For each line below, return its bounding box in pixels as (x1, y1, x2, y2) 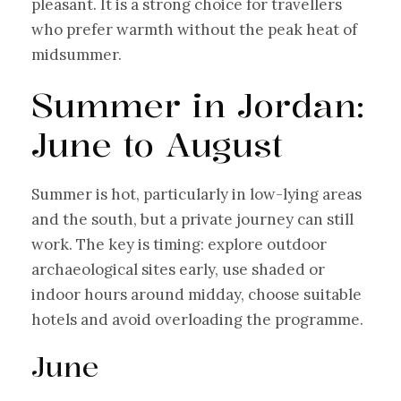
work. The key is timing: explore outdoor (31, 234, 327, 254)
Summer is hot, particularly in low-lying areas (31, 183, 362, 204)
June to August (31, 121, 283, 166)
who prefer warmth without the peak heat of (31, 19, 357, 39)
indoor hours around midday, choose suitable (31, 284, 362, 304)
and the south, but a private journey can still (31, 209, 354, 229)
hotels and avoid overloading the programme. (31, 309, 363, 329)
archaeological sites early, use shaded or (31, 259, 325, 279)
